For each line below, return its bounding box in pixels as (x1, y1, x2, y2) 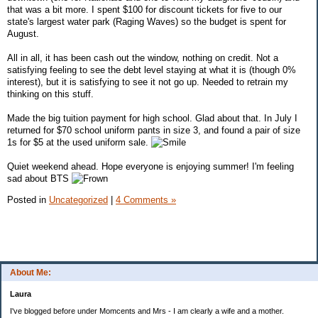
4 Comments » (116, 194, 176, 205)
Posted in (7, 194, 49, 205)
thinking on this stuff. (7, 89, 94, 100)
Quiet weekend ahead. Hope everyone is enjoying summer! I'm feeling (7, 161, 294, 172)
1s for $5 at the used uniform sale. (7, 137, 151, 148)
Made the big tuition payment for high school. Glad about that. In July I (7, 113, 297, 124)
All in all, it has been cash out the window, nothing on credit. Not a (7, 53, 278, 64)
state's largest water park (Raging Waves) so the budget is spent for (7, 16, 286, 28)
